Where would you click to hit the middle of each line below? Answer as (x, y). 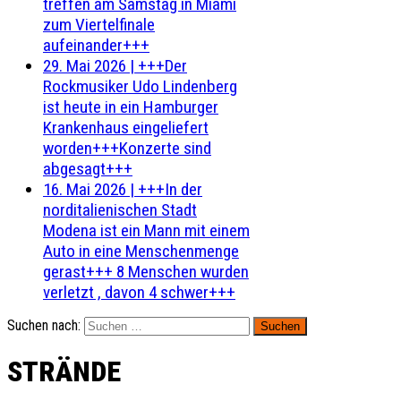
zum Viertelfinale (99, 25)
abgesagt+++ (88, 169)
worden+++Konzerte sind (127, 148)
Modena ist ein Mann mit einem (146, 230)
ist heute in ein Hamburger (131, 107)
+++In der (170, 189)
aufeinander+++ (96, 45)
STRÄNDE (64, 372)
